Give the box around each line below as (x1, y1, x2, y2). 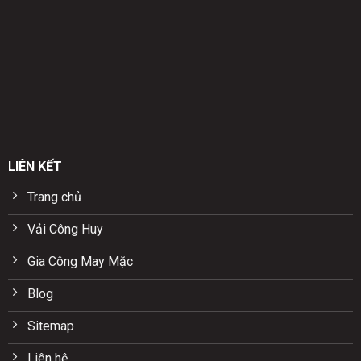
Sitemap (27, 317, 74, 334)
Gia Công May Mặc (27, 253, 133, 269)
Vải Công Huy (27, 221, 103, 237)
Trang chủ (27, 189, 81, 205)
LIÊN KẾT (7, 158, 62, 174)
